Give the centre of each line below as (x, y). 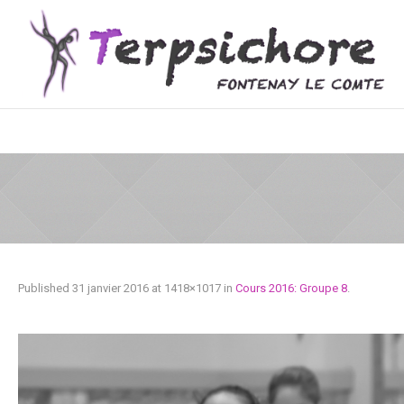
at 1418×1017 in (192, 288)
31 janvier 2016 (110, 288)
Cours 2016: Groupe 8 (291, 288)
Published (45, 288)
